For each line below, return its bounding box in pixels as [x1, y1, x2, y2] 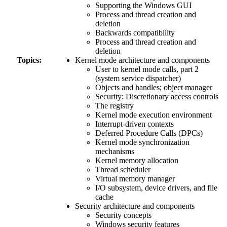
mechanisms [95, 146, 134, 156]
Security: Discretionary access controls [95, 92, 218, 101]
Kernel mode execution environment [95, 110, 212, 119]
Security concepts [95, 210, 152, 219]
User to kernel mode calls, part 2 [95, 64, 199, 73]
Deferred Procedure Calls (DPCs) [95, 128, 203, 137]
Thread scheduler [95, 165, 150, 174]
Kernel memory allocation [95, 156, 178, 165]
